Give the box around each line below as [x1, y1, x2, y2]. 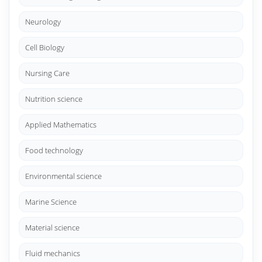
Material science [25, 222, 80, 233]
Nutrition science [25, 94, 82, 104]
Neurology [25, 16, 61, 27]
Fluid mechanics [25, 248, 80, 258]
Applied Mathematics [25, 119, 96, 130]
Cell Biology [25, 42, 64, 53]
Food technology [25, 145, 83, 156]
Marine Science [25, 196, 77, 207]
